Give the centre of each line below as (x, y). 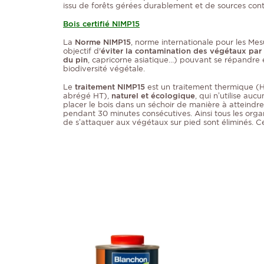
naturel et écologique (153, 96)
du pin (75, 60)
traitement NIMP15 (110, 87)
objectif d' (82, 51)
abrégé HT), (87, 96)
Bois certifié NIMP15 (101, 24)
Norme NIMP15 (103, 42)
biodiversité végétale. (104, 69)
